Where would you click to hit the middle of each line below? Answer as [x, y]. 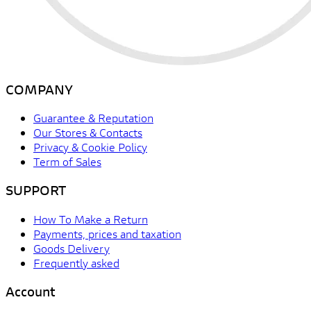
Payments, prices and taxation [107, 233]
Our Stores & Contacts [88, 133]
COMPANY [39, 89]
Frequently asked [76, 262]
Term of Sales [67, 162]
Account [31, 291]
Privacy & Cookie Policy [90, 147]
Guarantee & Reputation [93, 118]
